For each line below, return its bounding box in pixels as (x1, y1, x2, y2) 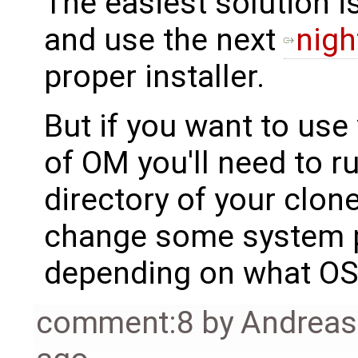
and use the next (43, 22, 284, 59)
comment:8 (36, 304, 194, 342)
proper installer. (43, 58, 265, 96)
